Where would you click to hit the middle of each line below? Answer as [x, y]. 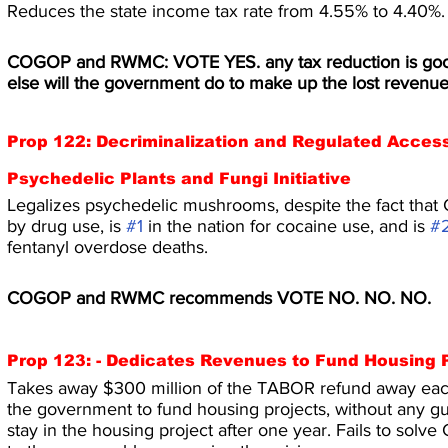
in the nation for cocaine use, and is [286, 226]
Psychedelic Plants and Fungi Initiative [179, 178]
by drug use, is [66, 226]
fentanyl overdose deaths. [107, 247]
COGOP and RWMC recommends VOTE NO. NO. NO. [219, 298]
